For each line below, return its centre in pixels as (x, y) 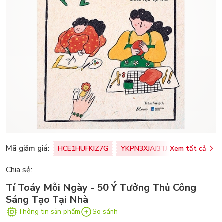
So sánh (105, 212)
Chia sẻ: (19, 170)
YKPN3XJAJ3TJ (144, 148)
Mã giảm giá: (28, 148)
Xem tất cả (188, 148)
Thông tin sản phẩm (49, 212)
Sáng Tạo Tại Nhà (47, 199)
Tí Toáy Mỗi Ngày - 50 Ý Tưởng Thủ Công (101, 187)
